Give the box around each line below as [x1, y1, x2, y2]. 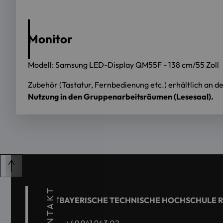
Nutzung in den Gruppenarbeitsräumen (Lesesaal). [28, 92, 214, 102]
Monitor [28, 31, 73, 46]
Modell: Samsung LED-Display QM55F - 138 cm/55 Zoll [28, 60, 219, 70]
